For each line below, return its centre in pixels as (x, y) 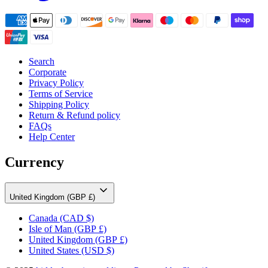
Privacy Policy (56, 83)
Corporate (48, 72)
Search (42, 62)
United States (54, 250)
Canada (43, 218)
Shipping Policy (59, 105)
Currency (34, 162)
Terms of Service (61, 94)
